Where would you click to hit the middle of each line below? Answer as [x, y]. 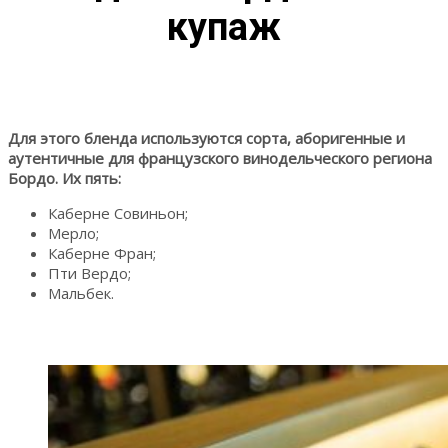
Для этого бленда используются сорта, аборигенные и [206, 137]
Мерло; [73, 232]
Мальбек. [81, 292]
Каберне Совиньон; [118, 212]
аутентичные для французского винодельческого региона [220, 157]
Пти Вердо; [89, 272]
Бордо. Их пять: [64, 177]
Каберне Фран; [102, 252]
